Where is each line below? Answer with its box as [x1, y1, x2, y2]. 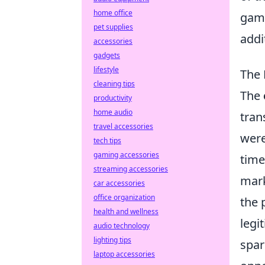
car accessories [93, 178, 145, 188]
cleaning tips [93, 79, 135, 89]
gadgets [93, 50, 120, 60]
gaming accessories [93, 150, 159, 160]
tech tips [93, 135, 121, 146]
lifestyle [93, 64, 119, 75]
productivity [93, 93, 132, 103]
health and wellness [93, 206, 159, 216]
